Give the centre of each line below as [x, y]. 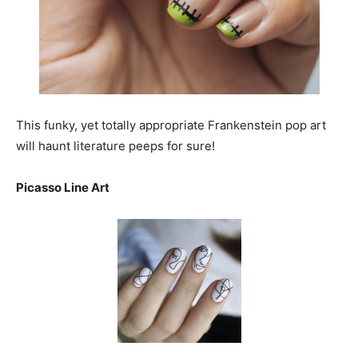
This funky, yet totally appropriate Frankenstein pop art [171, 125]
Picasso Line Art [63, 187]
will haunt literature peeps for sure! [115, 146]
